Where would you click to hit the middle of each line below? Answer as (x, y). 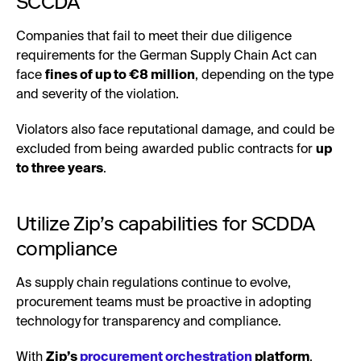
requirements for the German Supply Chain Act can (166, 56)
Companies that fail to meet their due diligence (154, 37)
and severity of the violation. (98, 95)
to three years (60, 169)
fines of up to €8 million (120, 75)
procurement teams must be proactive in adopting (164, 303)
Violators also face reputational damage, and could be (175, 130)
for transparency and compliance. (182, 322)
